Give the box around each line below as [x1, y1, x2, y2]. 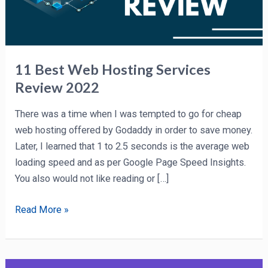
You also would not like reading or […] [15, 173, 169, 185]
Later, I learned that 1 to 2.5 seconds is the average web [15, 141, 250, 153]
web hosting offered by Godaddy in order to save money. [15, 124, 253, 136]
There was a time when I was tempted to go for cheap [15, 108, 242, 120]
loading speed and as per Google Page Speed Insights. [15, 157, 246, 169]
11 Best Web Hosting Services [15, 60, 211, 78]
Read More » [15, 203, 69, 215]
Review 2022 [15, 78, 100, 96]
